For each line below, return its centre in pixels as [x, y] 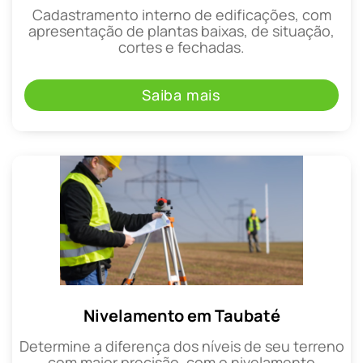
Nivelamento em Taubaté [181, 315]
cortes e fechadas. [181, 47]
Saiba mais [181, 94]
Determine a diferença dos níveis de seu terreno [181, 346]
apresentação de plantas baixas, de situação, [181, 31]
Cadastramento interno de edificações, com [181, 15]
